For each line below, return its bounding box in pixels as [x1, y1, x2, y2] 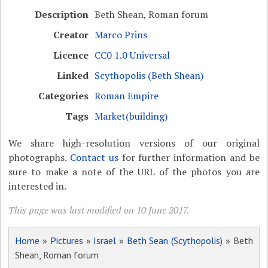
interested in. [8, 179, 67, 193]
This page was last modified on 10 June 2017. [8, 203, 190, 217]
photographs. [8, 150, 71, 164]
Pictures [50, 234, 83, 246]
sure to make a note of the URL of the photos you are [8, 165, 260, 178]
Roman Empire [95, 89, 159, 102]
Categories [38, 89, 89, 102]
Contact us [70, 150, 118, 164]
